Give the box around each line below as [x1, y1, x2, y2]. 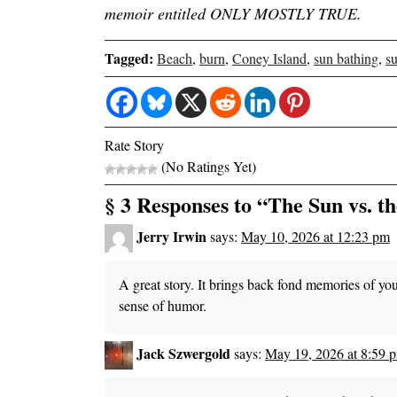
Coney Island [232, 49, 307, 68]
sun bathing [314, 49, 378, 68]
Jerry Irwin [136, 225, 206, 246]
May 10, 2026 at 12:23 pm [241, 226, 390, 245]
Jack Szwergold [136, 342, 230, 363]
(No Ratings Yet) [158, 157, 256, 176]
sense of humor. [119, 296, 206, 315]
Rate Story [105, 136, 164, 155]
